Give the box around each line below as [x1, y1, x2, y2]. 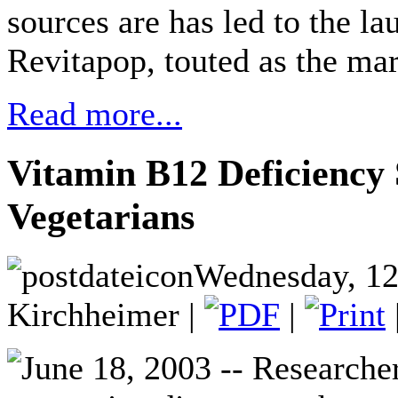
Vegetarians [7, 195, 195, 237]
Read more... [7, 94, 182, 132]
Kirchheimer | [7, 295, 204, 333]
